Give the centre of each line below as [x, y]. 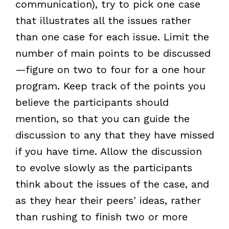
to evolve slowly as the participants [104, 167]
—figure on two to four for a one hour [110, 69]
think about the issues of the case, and [112, 184]
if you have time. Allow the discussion [108, 151]
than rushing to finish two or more [101, 216]
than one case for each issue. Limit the [112, 37]
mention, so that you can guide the [102, 118]
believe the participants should [92, 102]
